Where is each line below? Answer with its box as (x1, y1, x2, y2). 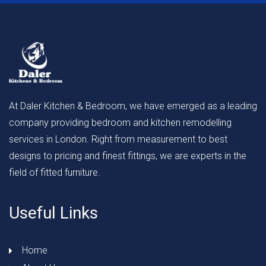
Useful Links (9, 203, 98, 223)
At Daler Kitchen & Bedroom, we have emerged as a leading (9, 100, 257, 112)
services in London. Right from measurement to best (9, 134, 227, 145)
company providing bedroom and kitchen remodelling (9, 117, 232, 129)
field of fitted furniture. (9, 167, 100, 179)
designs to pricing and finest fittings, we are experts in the (9, 150, 246, 162)
